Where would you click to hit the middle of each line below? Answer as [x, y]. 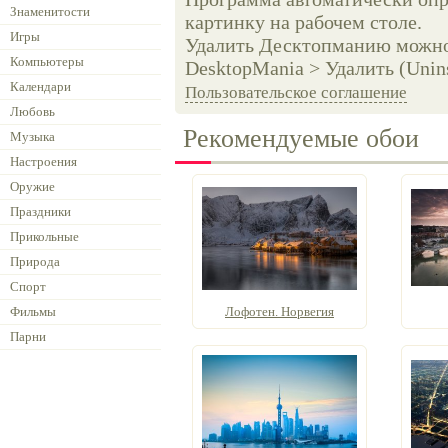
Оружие [32, 186]
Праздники [40, 211]
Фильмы [33, 311]
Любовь [32, 111]
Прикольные [44, 236]
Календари [40, 86]
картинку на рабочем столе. [303, 22]
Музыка [32, 136]
